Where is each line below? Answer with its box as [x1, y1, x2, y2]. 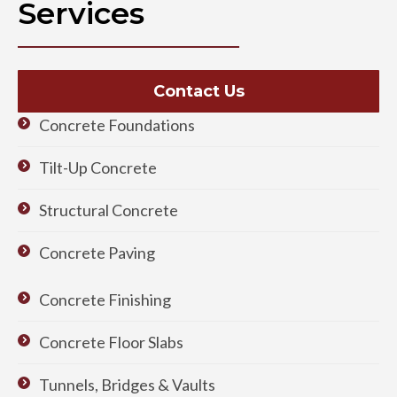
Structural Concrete [39, 199, 178, 220]
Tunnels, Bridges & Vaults [39, 374, 215, 394]
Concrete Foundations [39, 114, 195, 135]
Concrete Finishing [39, 289, 171, 309]
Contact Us [152, 81, 245, 101]
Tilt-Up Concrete [39, 157, 157, 177]
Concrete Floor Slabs [39, 331, 183, 352]
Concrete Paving [39, 242, 155, 262]
